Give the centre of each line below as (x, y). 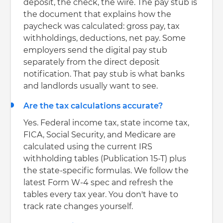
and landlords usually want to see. (91, 86)
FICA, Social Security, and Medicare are (100, 135)
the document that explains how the (98, 15)
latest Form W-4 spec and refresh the (99, 183)
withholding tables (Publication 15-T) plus (105, 159)
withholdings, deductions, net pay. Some (105, 39)
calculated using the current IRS (88, 147)
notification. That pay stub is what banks (104, 74)
